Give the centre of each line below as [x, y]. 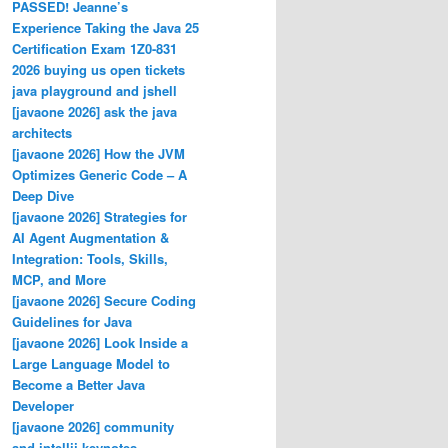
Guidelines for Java [72, 321]
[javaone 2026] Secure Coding [104, 300]
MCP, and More [59, 279]
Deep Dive [43, 195]
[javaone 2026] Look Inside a [100, 342]
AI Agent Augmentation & [90, 237]
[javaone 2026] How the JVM [98, 153]
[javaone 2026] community [93, 426]
